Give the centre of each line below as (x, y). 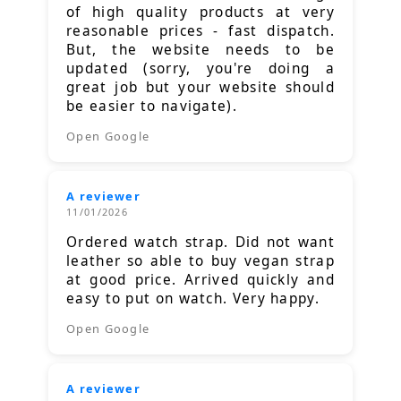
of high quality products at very (200, 13)
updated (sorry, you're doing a (200, 69)
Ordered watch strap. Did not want (200, 243)
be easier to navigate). (152, 107)
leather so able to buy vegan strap (200, 261)
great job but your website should (200, 88)
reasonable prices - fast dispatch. (200, 31)
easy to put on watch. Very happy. (193, 299)
